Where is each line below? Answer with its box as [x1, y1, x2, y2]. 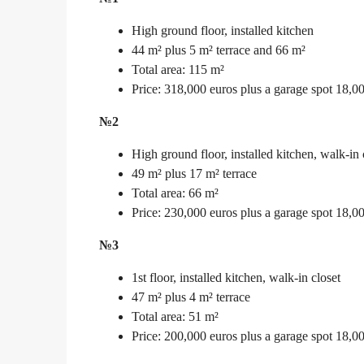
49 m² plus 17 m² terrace [132, 167, 257, 181]
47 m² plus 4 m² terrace [132, 290, 250, 305]
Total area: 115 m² [132, 63, 224, 77]
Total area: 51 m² [132, 310, 219, 324]
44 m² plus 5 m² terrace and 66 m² [132, 43, 305, 58]
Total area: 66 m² [132, 186, 219, 201]
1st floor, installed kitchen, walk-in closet [132, 271, 340, 285]
